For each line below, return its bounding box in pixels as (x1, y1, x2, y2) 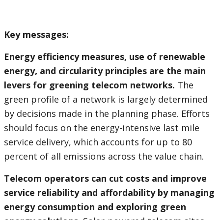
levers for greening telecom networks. (4, 79, 175, 91)
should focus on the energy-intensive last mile (4, 122, 199, 134)
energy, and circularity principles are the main (4, 65, 206, 77)
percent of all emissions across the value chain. (4, 150, 204, 163)
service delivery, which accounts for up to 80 (4, 136, 192, 148)
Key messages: (4, 28, 69, 41)
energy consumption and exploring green (4, 201, 186, 213)
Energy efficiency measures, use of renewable (4, 51, 205, 63)
